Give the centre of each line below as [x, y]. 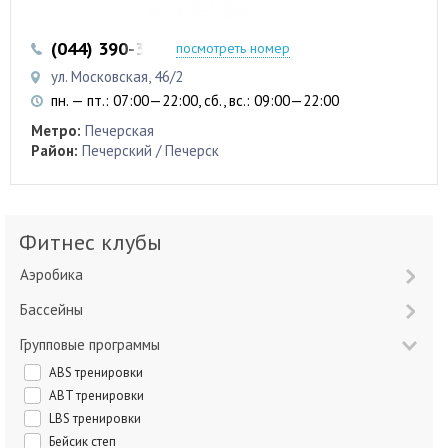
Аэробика [56, 275]
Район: [54, 151]
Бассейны [55, 310]
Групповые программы [92, 345]
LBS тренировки [98, 419]
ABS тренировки [100, 373]
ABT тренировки [100, 396]
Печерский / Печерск [150, 151]
